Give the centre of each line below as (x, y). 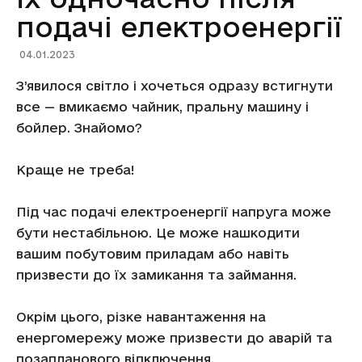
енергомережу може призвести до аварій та (174, 338)
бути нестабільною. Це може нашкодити (158, 233)
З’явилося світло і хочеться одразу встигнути (175, 86)
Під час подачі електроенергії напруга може (174, 212)
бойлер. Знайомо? (79, 128)
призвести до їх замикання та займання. (156, 275)
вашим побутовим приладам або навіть (153, 254)
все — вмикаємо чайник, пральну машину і (162, 107)
